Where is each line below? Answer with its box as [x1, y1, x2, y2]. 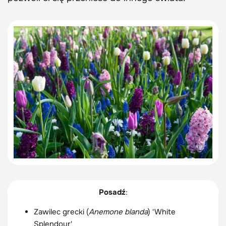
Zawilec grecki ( [34, 206, 89, 217]
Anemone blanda [89, 206, 148, 217]
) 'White [148, 206, 176, 217]
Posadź [98, 187, 126, 197]
